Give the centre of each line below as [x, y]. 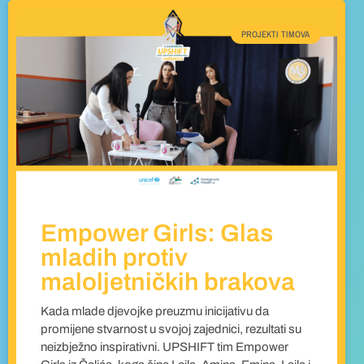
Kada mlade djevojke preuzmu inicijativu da [155, 312]
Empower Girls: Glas [157, 234]
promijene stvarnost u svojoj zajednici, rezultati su [171, 329]
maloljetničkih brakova [168, 282]
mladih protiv [114, 258]
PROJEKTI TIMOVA [276, 34]
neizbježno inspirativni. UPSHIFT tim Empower [165, 347]
